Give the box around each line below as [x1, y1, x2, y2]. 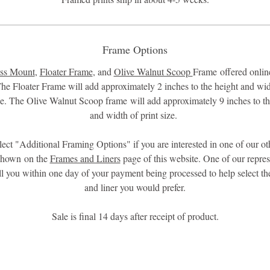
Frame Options [102, 42, 168, 57]
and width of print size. [90, 108, 180, 121]
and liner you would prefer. [84, 181, 186, 193]
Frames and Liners [49, 152, 121, 165]
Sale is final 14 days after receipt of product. [51, 210, 219, 222]
